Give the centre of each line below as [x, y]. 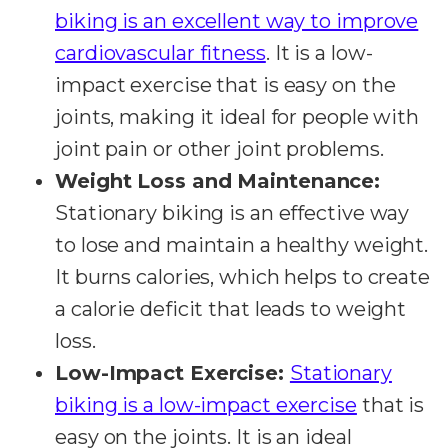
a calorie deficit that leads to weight [231, 308]
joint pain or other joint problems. [219, 148]
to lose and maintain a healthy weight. [242, 244]
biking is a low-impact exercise [206, 404]
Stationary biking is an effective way [232, 212]
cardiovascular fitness [160, 52]
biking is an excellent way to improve [237, 20]
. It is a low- [319, 52]
